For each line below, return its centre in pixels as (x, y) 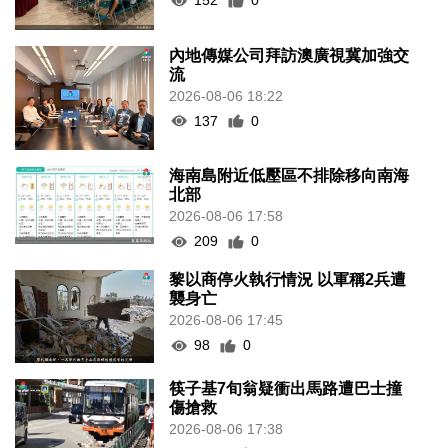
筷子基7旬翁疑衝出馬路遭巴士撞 (286, 388)
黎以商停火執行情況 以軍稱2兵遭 (288, 280)
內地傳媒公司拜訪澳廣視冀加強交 (289, 55)
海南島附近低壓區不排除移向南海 (289, 176)
